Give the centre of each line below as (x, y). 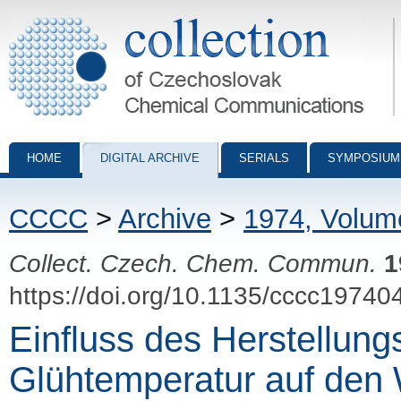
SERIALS (264, 158)
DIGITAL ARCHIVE (150, 158)
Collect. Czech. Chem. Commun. (193, 263)
